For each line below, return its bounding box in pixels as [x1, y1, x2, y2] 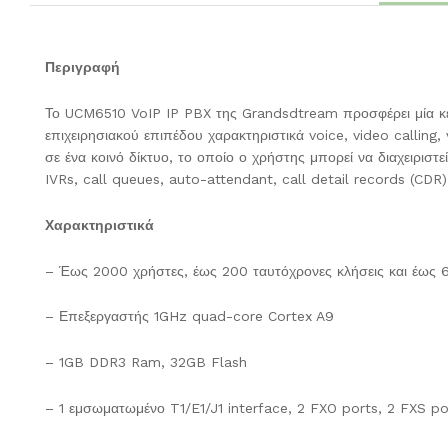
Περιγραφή [45, 59, 120, 76]
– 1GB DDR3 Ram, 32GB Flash [45, 354, 247, 371]
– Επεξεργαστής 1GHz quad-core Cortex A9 [45, 308, 334, 325]
